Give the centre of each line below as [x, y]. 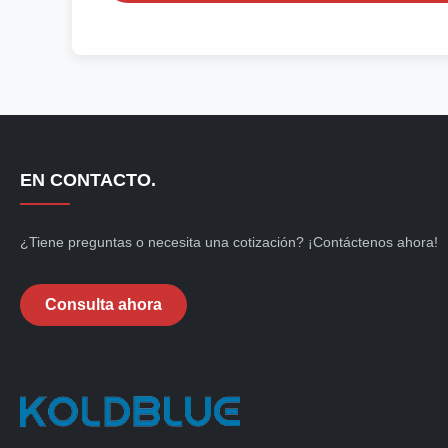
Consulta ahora [103, 304]
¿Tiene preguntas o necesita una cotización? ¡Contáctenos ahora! [229, 242]
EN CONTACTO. [88, 180]
